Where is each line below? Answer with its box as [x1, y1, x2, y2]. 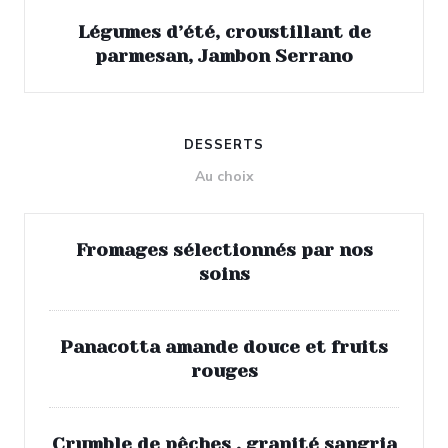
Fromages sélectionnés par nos [75, 240, 373, 260]
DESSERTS [183, 136, 265, 154]
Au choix [194, 167, 254, 186]
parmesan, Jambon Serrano [95, 46, 353, 66]
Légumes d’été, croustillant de [77, 22, 371, 42]
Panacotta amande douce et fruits [60, 337, 388, 357]
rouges [190, 361, 258, 381]
